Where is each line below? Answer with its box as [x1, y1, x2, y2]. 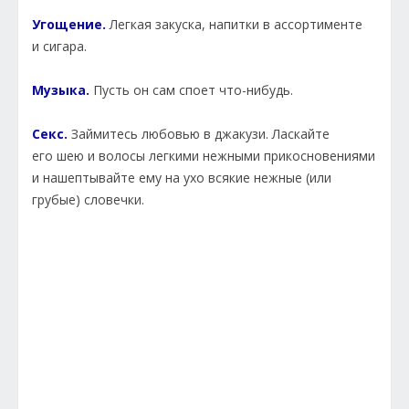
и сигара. [32, 37, 87, 56]
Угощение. [32, 16, 106, 34]
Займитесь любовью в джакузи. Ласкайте [68, 125, 330, 143]
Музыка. [32, 81, 89, 100]
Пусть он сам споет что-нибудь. [89, 81, 293, 100]
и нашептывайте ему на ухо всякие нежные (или [32, 169, 331, 187]
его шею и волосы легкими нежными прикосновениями [32, 147, 375, 165]
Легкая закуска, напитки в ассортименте [106, 16, 362, 34]
